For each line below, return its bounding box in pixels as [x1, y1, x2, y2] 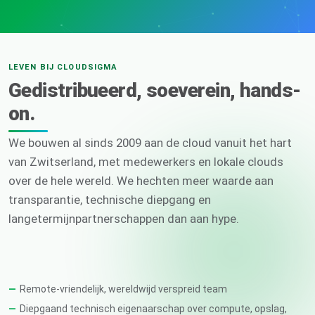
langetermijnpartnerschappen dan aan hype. [8, 212, 239, 226]
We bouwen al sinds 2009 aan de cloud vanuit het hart [8, 136, 292, 150]
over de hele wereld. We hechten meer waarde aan [8, 174, 274, 188]
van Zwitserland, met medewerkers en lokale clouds [8, 155, 283, 169]
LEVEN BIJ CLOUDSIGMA [8, 63, 118, 72]
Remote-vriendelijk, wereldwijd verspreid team [20, 283, 227, 295]
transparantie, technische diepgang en [8, 193, 211, 207]
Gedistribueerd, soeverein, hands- [8, 79, 301, 103]
